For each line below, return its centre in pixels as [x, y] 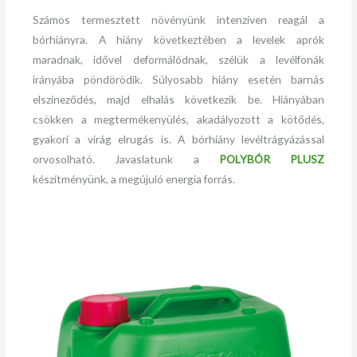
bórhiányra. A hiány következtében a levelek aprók [178, 40]
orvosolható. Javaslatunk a [126, 159]
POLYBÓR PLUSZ [271, 159]
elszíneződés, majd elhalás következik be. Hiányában [178, 100]
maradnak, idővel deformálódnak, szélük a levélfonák [178, 60]
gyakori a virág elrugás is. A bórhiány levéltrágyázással [178, 139]
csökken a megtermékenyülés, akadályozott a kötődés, [178, 120]
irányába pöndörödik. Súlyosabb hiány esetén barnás [178, 80]
